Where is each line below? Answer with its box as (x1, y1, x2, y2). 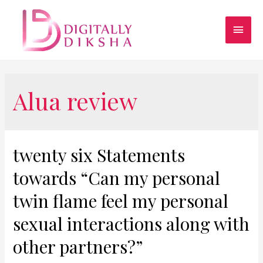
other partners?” (13, 234, 144, 258)
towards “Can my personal (13, 166, 221, 190)
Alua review (13, 85, 138, 116)
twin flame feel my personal (13, 188, 229, 213)
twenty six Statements (13, 143, 186, 167)
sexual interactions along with (13, 211, 250, 235)
